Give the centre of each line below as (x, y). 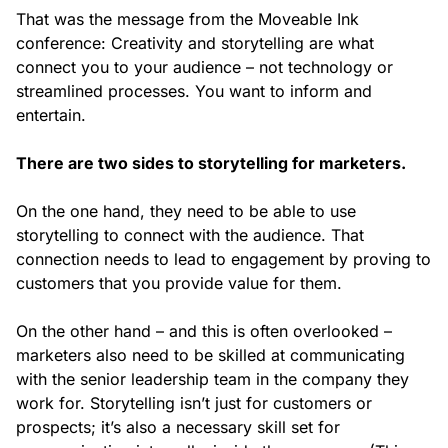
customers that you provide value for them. (179, 283)
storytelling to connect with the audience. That (190, 235)
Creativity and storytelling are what (242, 43)
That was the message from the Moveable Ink (187, 19)
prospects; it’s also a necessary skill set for (178, 427)
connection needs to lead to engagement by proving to (223, 259)
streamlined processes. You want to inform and (194, 91)
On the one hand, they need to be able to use (186, 211)
